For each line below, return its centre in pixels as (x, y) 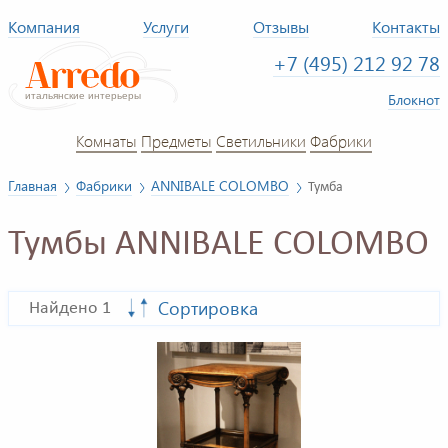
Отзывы (280, 26)
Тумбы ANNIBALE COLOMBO (218, 245)
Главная (32, 185)
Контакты (406, 26)
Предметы (176, 140)
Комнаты (106, 140)
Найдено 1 (70, 309)
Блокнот (414, 99)
